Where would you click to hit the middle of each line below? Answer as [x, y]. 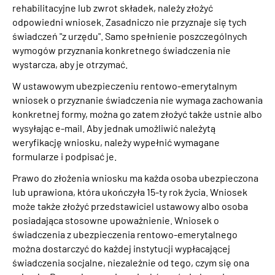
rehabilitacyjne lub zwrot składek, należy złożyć [113, 7]
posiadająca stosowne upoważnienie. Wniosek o [116, 220]
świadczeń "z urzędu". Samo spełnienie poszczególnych [130, 36]
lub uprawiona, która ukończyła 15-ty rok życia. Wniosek [130, 192]
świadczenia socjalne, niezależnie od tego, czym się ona [131, 262]
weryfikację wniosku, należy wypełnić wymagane [116, 142]
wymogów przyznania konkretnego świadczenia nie [122, 50]
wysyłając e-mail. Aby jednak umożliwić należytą [114, 128]
